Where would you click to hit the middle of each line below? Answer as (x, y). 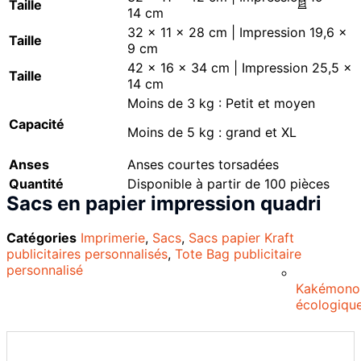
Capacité (37, 124)
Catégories (41, 238)
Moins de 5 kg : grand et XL (212, 133)
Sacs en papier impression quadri (164, 204)
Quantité (36, 184)
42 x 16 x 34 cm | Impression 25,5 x (240, 68)
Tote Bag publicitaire (238, 254)
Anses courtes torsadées (203, 165)
